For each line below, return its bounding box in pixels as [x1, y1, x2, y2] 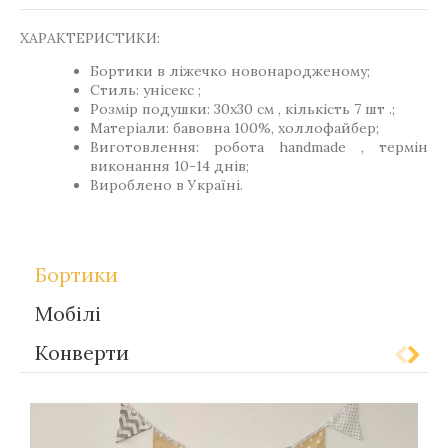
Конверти [35, 340, 129, 365]
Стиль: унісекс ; [90, 81, 201, 99]
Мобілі [35, 301, 101, 326]
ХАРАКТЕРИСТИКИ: [20, 29, 160, 47]
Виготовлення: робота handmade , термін [90, 138, 428, 156]
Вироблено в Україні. [90, 176, 243, 194]
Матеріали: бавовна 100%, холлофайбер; [90, 119, 379, 137]
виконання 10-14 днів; [90, 157, 249, 175]
